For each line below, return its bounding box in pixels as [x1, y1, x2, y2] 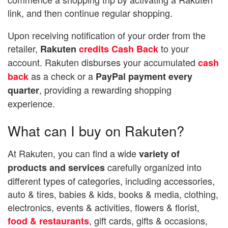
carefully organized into [105, 160, 202, 174]
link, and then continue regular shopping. [8, 6, 173, 19]
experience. [8, 96, 63, 110]
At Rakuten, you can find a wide [8, 147, 136, 160]
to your [158, 41, 189, 55]
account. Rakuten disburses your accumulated [8, 55, 198, 69]
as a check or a [28, 69, 96, 82]
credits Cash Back [79, 42, 158, 55]
